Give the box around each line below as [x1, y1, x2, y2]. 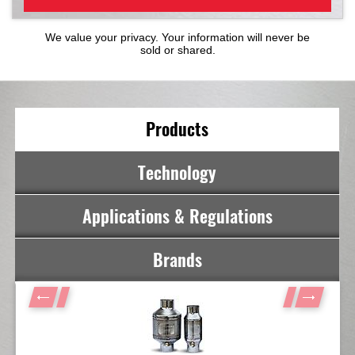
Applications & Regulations [82, 204, 273, 228]
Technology [138, 161, 216, 185]
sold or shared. [139, 44, 216, 56]
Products [146, 117, 208, 141]
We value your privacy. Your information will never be [45, 31, 310, 44]
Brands [152, 248, 202, 272]
